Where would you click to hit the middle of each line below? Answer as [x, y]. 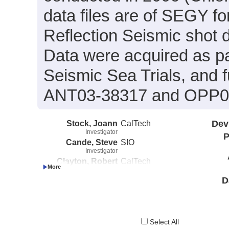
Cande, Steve [92, 142]
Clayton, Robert [87, 161]
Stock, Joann [92, 123]
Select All [164, 222]
